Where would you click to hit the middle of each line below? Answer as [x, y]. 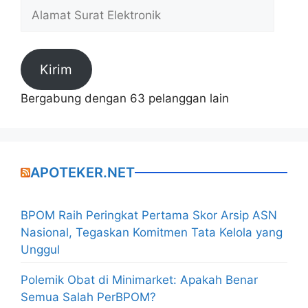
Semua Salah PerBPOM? [88, 297]
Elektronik [47, 41]
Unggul [40, 249]
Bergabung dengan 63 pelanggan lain [125, 98]
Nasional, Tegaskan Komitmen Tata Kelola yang [152, 232]
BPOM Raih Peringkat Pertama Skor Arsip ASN [149, 215]
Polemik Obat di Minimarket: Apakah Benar [139, 280]
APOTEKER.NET [82, 172]
